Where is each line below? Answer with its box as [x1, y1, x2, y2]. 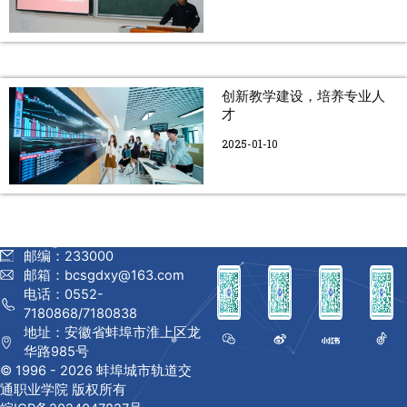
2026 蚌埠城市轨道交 [60, 362, 192, 379]
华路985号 [24, 342, 89, 360]
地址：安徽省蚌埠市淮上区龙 [24, 323, 201, 341]
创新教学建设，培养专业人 [222, 88, 385, 105]
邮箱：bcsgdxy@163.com [24, 266, 184, 283]
